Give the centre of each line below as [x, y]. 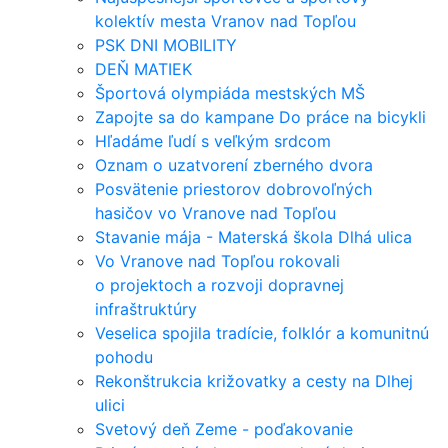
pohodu [124, 356]
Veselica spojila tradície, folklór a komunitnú [262, 332]
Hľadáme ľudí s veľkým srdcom [213, 140]
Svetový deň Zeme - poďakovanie [224, 428]
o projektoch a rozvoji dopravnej [219, 284]
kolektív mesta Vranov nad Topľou [225, 20]
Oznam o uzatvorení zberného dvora [234, 164]
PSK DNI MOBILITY [166, 44]
